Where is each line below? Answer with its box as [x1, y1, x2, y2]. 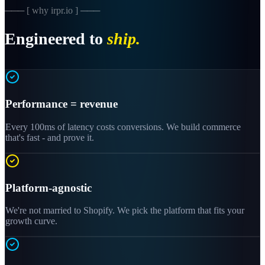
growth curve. [5, 216, 57, 227]
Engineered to [5, 30, 103, 49]
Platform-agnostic [5, 181, 92, 194]
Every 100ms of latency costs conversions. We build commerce [5, 121, 241, 132]
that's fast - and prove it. [5, 132, 94, 143]
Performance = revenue [5, 98, 118, 111]
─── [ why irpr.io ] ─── [5, 5, 100, 15]
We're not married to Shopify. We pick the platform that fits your [5, 205, 244, 216]
